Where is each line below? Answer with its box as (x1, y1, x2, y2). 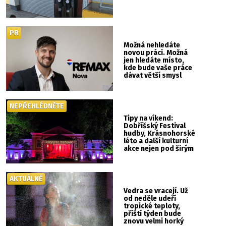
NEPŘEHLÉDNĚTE (10, 101, 65, 110)
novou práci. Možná (124, 48, 188, 58)
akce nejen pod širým (124, 144, 194, 153)
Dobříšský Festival (124, 121, 186, 130)
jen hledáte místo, (124, 56, 185, 65)
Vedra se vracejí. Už (124, 187, 188, 196)
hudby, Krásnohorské (124, 129, 196, 138)
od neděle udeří (124, 194, 177, 203)
